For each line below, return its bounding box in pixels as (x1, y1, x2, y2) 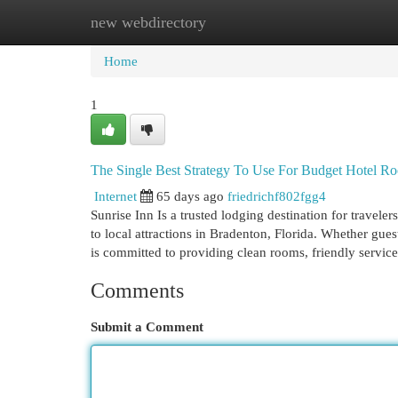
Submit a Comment (91, 319, 203, 334)
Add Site (301, 14, 349, 29)
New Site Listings (178, 14, 275, 29)
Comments (91, 279, 184, 302)
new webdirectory (91, 13, 206, 31)
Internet (94, 188, 137, 203)
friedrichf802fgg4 (227, 188, 326, 203)
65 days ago (156, 188, 224, 203)
